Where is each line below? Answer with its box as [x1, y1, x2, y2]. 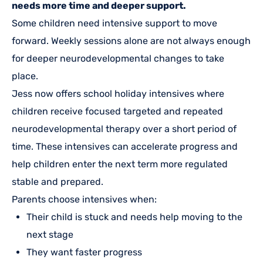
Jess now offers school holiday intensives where [12, 87, 224, 99]
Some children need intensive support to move [12, 17, 217, 29]
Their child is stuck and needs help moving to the [26, 211, 242, 222]
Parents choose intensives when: [12, 193, 157, 205]
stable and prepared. [12, 176, 103, 187]
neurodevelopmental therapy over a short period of [12, 123, 237, 134]
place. [12, 70, 38, 82]
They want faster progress [26, 246, 142, 258]
